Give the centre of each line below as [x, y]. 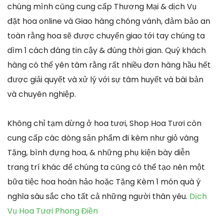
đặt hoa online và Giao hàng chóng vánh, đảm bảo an [109, 21]
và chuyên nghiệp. [42, 94]
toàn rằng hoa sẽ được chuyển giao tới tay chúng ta [106, 36]
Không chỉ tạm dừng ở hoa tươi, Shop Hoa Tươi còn [104, 123]
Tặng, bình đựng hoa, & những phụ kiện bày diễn [99, 152]
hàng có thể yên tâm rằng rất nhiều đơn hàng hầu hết [109, 65]
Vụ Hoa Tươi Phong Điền [53, 211]
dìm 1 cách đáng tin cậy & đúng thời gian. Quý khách [107, 50]
